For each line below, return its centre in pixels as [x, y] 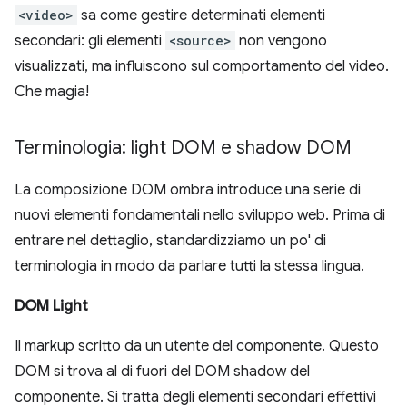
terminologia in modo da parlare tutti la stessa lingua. [189, 266]
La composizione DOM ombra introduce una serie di [188, 190]
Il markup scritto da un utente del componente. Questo [197, 346]
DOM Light [51, 306]
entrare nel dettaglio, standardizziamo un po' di [170, 241]
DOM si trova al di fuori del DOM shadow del [162, 372]
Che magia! [52, 92]
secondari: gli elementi [90, 41]
